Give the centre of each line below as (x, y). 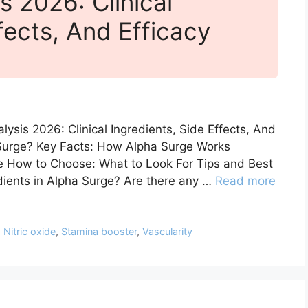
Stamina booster (99, 232)
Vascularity (168, 232)
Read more (245, 181)
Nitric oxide (30, 232)
